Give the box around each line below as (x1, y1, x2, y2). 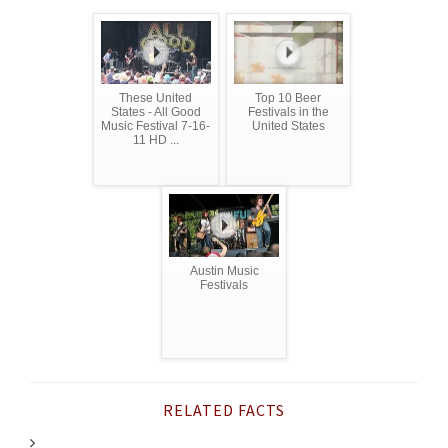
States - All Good (110, 105, 201, 120)
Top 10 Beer (255, 91, 322, 106)
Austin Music (189, 264, 259, 279)
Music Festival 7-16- (101, 119, 211, 134)
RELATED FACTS (163, 400, 285, 421)
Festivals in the (247, 105, 329, 120)
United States (251, 119, 325, 134)
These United (119, 91, 193, 106)
